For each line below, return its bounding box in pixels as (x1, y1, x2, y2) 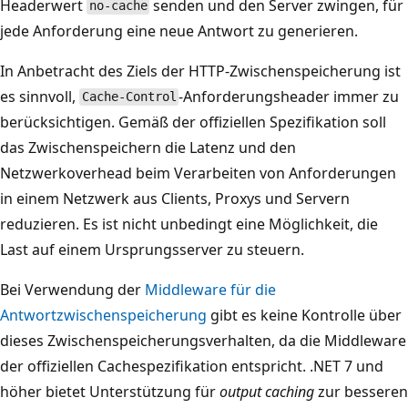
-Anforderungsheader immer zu (178, 86, 400, 107)
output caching (219, 381, 314, 402)
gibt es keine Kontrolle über (207, 304, 402, 325)
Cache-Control (81, 89, 177, 105)
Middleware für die (145, 279, 276, 300)
